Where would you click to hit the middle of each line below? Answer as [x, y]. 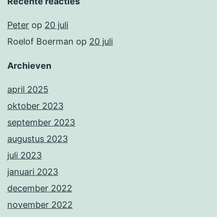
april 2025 [28, 90]
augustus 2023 [38, 139]
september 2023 [41, 123]
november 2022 [40, 205]
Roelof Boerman [40, 42]
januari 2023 [33, 172]
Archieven [29, 66]
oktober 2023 [35, 106]
